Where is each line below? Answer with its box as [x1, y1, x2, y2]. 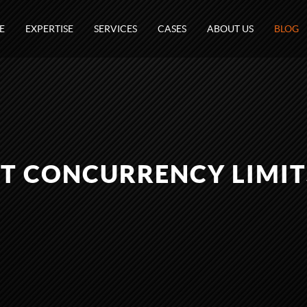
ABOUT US [207, 23, 254, 34]
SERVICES [94, 23, 137, 34]
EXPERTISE [25, 23, 73, 34]
